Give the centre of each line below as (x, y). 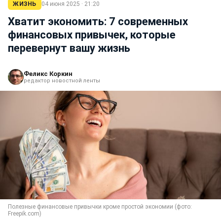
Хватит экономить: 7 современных (98, 21)
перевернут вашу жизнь (69, 48)
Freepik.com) (25, 214)
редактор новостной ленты (62, 81)
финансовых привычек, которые (92, 35)
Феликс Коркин (48, 74)
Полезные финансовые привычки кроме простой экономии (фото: (100, 207)
